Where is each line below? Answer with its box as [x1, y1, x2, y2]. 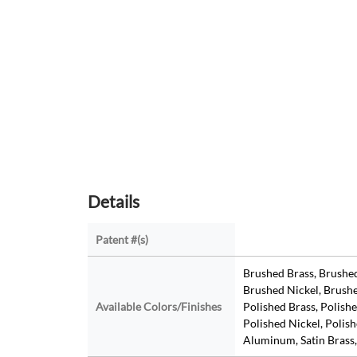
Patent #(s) [95, 233, 148, 247]
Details [87, 191, 139, 212]
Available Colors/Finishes [95, 300, 222, 314]
